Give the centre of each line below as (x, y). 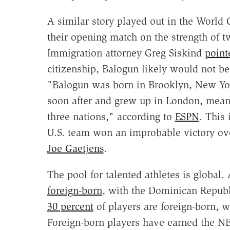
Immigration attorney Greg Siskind (126, 53)
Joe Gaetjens (75, 148)
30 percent (70, 206)
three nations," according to (111, 116)
